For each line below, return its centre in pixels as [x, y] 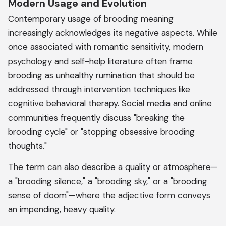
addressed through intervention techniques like [99, 89]
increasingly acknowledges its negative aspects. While [113, 33]
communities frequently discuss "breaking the [96, 118]
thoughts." [27, 146]
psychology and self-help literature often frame [100, 61]
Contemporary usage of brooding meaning [91, 19]
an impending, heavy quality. [62, 209]
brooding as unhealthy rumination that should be [101, 75]
